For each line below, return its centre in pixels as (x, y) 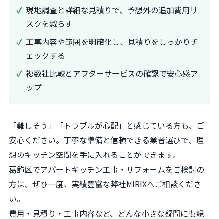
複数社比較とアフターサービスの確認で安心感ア (112, 73)
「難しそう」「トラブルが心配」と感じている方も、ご (107, 125)
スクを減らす (49, 24)
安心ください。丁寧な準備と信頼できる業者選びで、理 (106, 140)
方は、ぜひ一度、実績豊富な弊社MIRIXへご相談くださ (105, 184)
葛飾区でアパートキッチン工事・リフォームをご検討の (107, 169)
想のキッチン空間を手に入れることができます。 (94, 154)
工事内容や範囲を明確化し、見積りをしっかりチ (112, 41)
